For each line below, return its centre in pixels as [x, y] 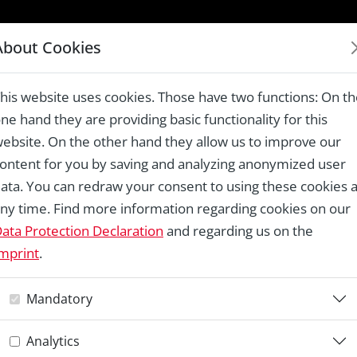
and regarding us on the [238, 231]
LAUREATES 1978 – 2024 [265, 45]
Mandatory [59, 298]
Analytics [53, 341]
